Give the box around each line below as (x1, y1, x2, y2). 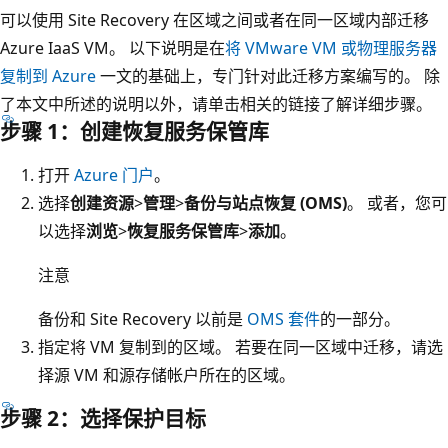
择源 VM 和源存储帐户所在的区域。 (38, 364, 295, 387)
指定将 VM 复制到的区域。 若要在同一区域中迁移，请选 (38, 336, 443, 359)
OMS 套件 (247, 308, 320, 331)
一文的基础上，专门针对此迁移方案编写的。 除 (96, 65, 440, 88)
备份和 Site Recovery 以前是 (38, 308, 247, 331)
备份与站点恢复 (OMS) (184, 192, 347, 215)
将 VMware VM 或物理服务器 (225, 37, 437, 60)
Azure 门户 (74, 164, 154, 187)
